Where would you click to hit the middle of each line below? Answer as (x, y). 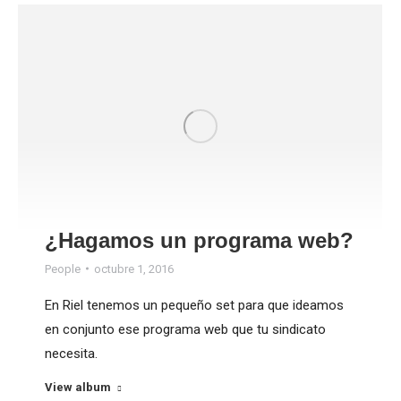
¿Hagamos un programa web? (199, 240)
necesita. (71, 353)
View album (78, 387)
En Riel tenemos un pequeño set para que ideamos (194, 305)
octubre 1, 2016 (134, 269)
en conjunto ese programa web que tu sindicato (185, 329)
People (63, 269)
